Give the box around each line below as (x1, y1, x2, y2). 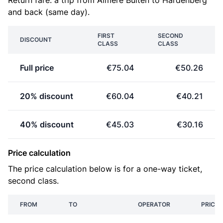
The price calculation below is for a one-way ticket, (8, 164, 202, 174)
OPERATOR (138, 201, 170, 208)
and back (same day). (8, 7, 90, 17)
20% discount (20, 91, 73, 101)
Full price (20, 63, 54, 73)
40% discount (20, 119, 74, 129)
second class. (8, 176, 59, 186)
